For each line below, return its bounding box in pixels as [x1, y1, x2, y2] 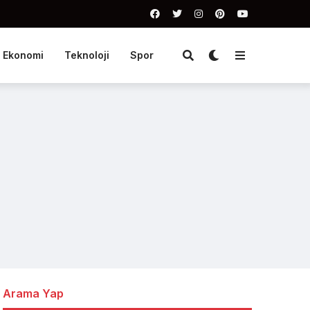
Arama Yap [3, 286, 64, 300]
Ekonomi [2, 49, 44, 61]
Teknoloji [64, 49, 109, 61]
